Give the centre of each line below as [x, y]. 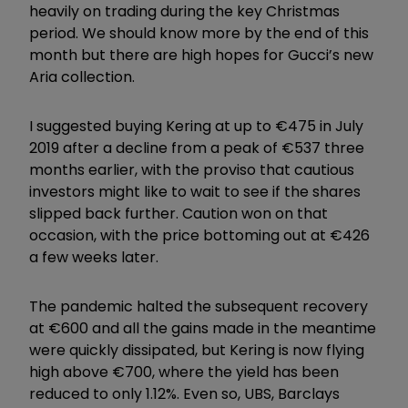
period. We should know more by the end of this [199, 33]
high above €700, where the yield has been [184, 372]
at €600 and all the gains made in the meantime [203, 328]
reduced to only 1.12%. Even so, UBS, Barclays [184, 393]
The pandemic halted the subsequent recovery [199, 306]
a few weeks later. [94, 257]
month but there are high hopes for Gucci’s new [201, 55]
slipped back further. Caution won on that [178, 213]
